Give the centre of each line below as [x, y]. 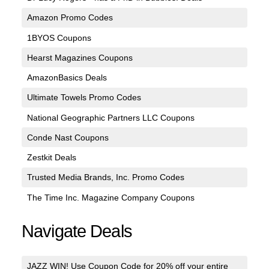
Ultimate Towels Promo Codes [84, 98]
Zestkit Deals [51, 158]
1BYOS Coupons [59, 38]
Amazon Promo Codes [70, 18]
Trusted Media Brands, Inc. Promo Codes [105, 177]
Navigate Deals [77, 231]
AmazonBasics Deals [67, 78]
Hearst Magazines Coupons [80, 57]
